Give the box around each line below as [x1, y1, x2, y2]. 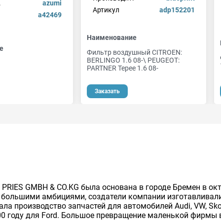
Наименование [87, 34, 137, 42]
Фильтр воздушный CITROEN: [87, 48, 182, 57]
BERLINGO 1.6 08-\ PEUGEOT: [87, 56, 180, 65]
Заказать [95, 87, 120, 95]
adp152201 [159, 5, 195, 14]
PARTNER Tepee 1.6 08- [87, 64, 158, 73]
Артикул [92, 5, 119, 14]
